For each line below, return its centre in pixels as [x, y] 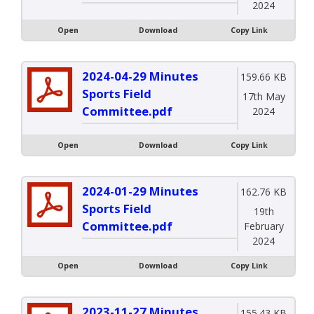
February [264, 226]
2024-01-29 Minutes [140, 191]
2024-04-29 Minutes [140, 76]
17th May [264, 97]
